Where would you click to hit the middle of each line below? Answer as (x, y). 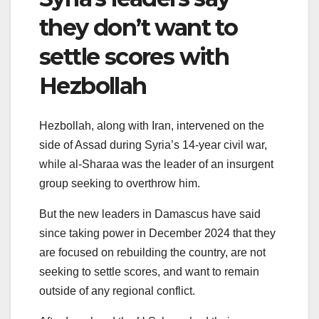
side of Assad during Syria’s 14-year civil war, (153, 145)
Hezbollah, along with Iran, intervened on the (152, 126)
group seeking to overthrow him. (120, 184)
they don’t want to (138, 28)
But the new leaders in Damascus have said (150, 214)
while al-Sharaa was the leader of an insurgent (156, 164)
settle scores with (134, 57)
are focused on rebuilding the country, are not (152, 253)
